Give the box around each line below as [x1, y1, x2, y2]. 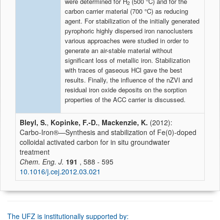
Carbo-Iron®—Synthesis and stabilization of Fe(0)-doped [20, 127, 196, 137]
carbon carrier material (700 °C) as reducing [65, 6, 188, 16]
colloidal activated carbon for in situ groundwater [20, 137, 170, 147]
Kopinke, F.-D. [51, 117, 98, 127]
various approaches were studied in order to [65, 36, 189, 45]
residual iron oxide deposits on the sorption [65, 85, 187, 94]
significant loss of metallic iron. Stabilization [65, 55, 190, 65]
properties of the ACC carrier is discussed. [65, 95, 186, 104]
